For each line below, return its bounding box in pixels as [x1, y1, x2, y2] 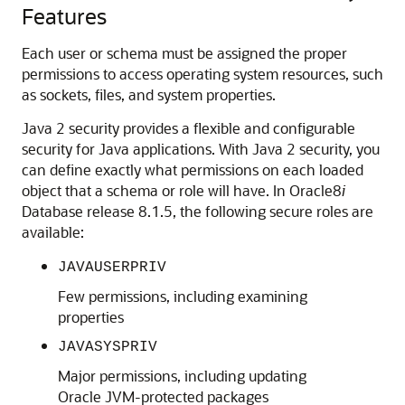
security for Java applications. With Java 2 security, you [22, 139, 380, 158]
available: [22, 222, 84, 241]
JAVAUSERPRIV [58, 259, 166, 276]
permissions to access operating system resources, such [22, 64, 383, 83]
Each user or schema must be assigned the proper [22, 43, 347, 62]
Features [22, 2, 107, 30]
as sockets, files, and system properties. [22, 85, 276, 104]
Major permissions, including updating [58, 366, 306, 385]
